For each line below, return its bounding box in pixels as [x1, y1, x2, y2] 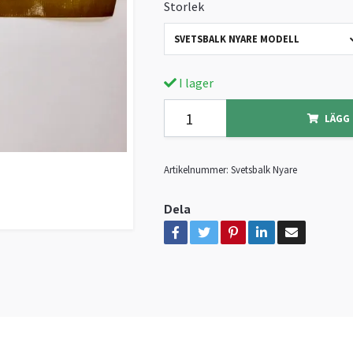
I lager [176, 75, 214, 91]
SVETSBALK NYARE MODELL [173, 32, 299, 45]
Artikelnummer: [163, 163, 229, 176]
